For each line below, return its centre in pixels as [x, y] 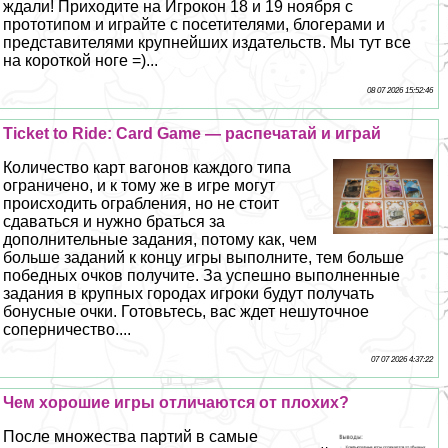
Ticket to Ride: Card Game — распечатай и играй [192, 134]
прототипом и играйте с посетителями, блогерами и [194, 25]
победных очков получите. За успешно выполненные [202, 276]
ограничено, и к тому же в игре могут [139, 186]
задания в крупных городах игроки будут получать [189, 294]
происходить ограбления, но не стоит [141, 204]
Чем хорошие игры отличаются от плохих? [176, 403]
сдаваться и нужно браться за [114, 222]
